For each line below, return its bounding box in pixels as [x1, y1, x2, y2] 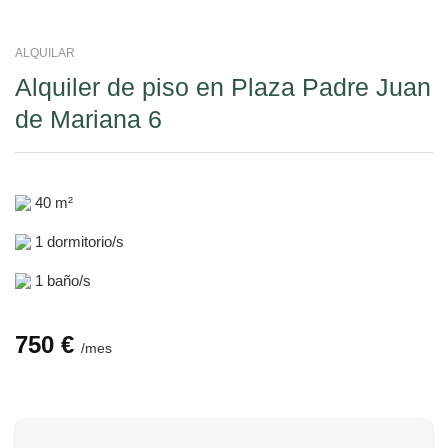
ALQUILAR [15, 45, 75, 60]
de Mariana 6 [15, 105, 162, 133]
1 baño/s [35, 271, 91, 289]
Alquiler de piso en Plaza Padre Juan [15, 73, 431, 101]
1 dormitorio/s [35, 232, 124, 250]
